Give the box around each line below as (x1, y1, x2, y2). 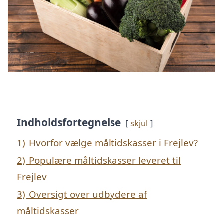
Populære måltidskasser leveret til (29, 154, 181, 167)
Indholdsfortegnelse (17, 115, 121, 130)
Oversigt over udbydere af (29, 188, 147, 201)
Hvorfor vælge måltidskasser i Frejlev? (29, 136, 198, 149)
